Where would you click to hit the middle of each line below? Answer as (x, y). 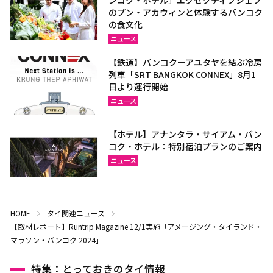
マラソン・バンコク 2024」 (56, 240)
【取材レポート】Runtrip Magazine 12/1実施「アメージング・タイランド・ (136, 227)
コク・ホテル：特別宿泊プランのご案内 (186, 147)
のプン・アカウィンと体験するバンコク (186, 12)
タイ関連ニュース (76, 213)
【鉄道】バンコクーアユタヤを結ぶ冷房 (186, 62)
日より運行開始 (139, 87)
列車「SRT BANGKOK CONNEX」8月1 (183, 75)
